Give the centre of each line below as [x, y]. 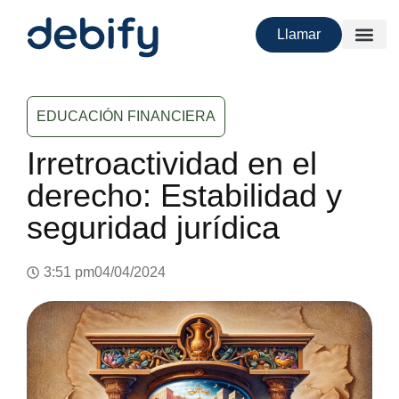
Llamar [298, 34]
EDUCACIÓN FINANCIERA [126, 116]
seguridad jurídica [153, 227]
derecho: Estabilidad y [184, 195]
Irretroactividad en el [172, 163]
